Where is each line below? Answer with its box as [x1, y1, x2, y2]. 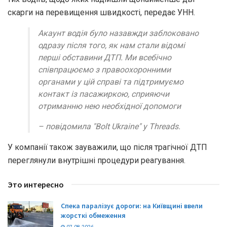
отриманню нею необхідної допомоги [38, 101, 181, 111]
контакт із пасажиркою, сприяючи [38, 89, 169, 99]
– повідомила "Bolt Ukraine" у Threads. [38, 121, 180, 131]
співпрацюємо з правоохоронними [38, 64, 171, 74]
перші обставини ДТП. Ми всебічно [38, 52, 171, 62]
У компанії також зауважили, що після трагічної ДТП [8, 142, 207, 152]
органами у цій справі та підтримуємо [38, 77, 183, 87]
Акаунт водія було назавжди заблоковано [38, 28, 199, 38]
